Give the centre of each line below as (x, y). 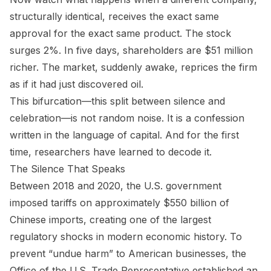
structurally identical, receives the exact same (114, 16)
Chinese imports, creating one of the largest (110, 220)
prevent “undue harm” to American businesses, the (128, 253)
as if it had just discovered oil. (77, 84)
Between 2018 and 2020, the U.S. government (116, 186)
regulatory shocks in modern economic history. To (126, 237)
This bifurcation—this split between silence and (117, 101)
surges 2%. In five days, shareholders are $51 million (131, 50)
